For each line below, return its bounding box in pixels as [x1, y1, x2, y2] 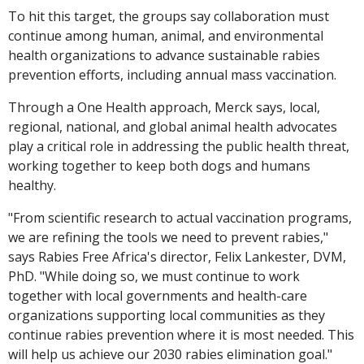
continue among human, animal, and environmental [8, 27, 323, 45]
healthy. [8, 176, 56, 195]
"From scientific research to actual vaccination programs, [8, 209, 352, 227]
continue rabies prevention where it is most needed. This [8, 326, 354, 344]
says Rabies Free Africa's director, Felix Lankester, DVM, [8, 248, 346, 266]
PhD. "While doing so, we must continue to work [8, 267, 300, 286]
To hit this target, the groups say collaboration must [8, 7, 329, 26]
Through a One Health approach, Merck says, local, [8, 98, 320, 117]
